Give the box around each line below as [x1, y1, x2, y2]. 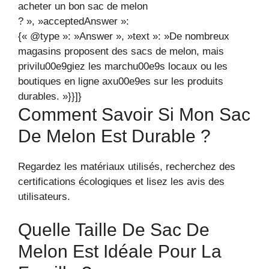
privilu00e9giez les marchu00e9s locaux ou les [18, 60, 228, 72]
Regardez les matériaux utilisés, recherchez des [18, 160, 235, 172]
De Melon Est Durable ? [18, 125, 211, 146]
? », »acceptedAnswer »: [18, 15, 129, 27]
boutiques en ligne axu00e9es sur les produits [18, 75, 223, 87]
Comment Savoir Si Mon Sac [18, 104, 250, 124]
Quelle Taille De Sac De [18, 220, 210, 240]
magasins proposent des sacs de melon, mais [18, 45, 224, 57]
